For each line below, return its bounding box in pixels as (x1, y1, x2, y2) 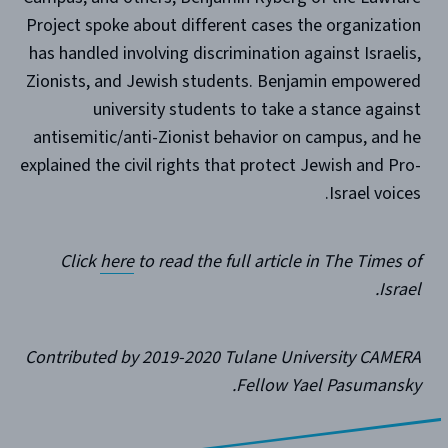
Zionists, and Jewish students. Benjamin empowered (25, 69, 421, 93)
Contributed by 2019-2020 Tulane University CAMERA (24, 345, 421, 369)
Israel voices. (328, 181, 421, 205)
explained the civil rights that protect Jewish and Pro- (19, 153, 421, 177)
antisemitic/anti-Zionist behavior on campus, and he (32, 125, 421, 149)
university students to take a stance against (92, 97, 421, 121)
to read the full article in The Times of (133, 249, 421, 273)
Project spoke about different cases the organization (25, 13, 421, 37)
